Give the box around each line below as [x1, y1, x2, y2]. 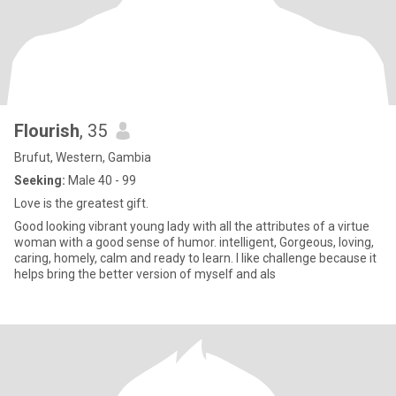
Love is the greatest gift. [14, 196, 148, 210]
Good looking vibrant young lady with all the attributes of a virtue [14, 219, 369, 233]
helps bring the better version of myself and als [14, 267, 276, 281]
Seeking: [14, 173, 65, 187]
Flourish [14, 120, 80, 141]
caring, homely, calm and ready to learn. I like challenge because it [14, 251, 377, 265]
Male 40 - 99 [65, 173, 136, 187]
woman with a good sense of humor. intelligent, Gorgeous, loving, [14, 235, 374, 249]
